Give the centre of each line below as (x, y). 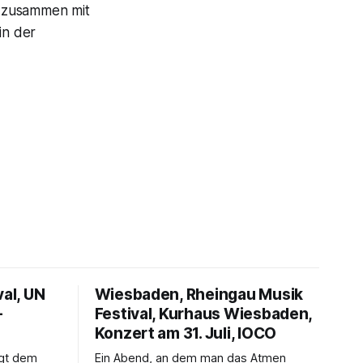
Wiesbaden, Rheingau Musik (199, 294)
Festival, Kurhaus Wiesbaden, (203, 314)
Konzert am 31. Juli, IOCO (185, 333)
